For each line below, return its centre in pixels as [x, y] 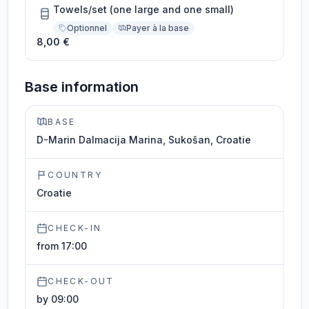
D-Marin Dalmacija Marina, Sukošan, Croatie [144, 140]
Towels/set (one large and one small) [144, 9]
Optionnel [87, 28]
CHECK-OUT [81, 281]
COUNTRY [75, 175]
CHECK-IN [75, 228]
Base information [82, 87]
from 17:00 [62, 246]
